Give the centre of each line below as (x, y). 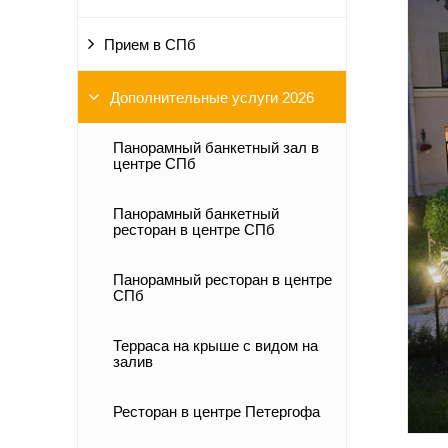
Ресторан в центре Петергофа (216, 411)
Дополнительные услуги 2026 (212, 97)
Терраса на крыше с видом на (215, 345)
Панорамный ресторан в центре (222, 279)
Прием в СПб (150, 44)
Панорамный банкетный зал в (216, 147)
